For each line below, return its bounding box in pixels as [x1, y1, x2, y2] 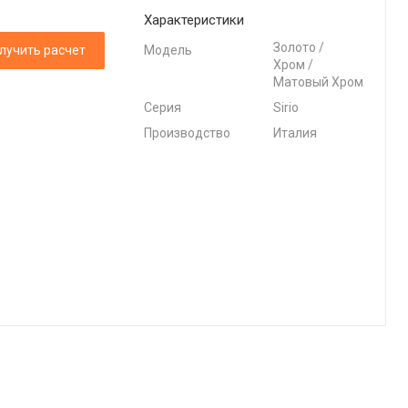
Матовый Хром [273, 75, 364, 90]
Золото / [273, 40, 325, 56]
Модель [144, 43, 193, 58]
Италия [273, 126, 318, 141]
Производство [144, 126, 231, 141]
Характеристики [144, 12, 245, 29]
